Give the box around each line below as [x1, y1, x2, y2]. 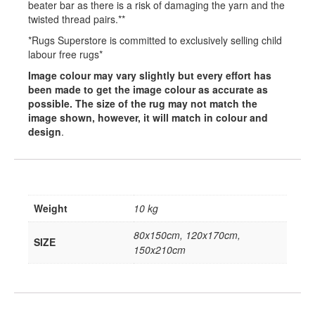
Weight [34, 200, 67, 215]
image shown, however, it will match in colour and [28, 110, 268, 124]
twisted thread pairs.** [28, 11, 125, 26]
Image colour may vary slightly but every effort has [28, 67, 271, 82]
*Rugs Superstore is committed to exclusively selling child [28, 32, 282, 47]
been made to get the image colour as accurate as [28, 82, 268, 96]
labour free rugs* [28, 46, 103, 61]
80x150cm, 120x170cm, [134, 227, 240, 242]
